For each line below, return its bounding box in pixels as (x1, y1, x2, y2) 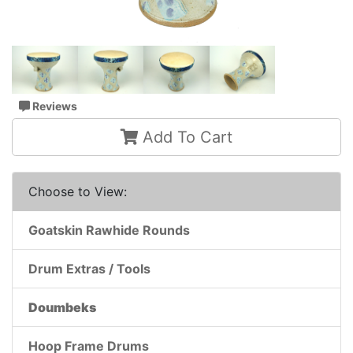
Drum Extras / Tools (28, 261, 150, 277)
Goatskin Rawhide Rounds (28, 222, 190, 239)
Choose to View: (28, 184, 127, 200)
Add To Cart (138, 128, 232, 147)
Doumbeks (28, 299, 96, 316)
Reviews (30, 99, 77, 113)
